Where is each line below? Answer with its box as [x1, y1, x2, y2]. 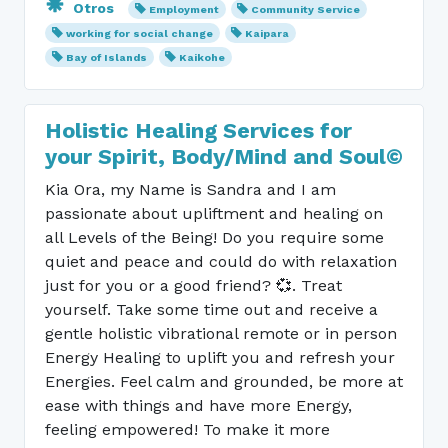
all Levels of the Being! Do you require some [45, 228, 384, 247]
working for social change [65, 27, 213, 40]
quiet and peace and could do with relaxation [45, 252, 397, 271]
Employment [148, 3, 219, 16]
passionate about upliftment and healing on [45, 204, 383, 223]
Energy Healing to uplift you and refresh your [45, 348, 395, 367]
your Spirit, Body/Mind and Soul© [45, 144, 403, 169]
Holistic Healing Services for [45, 118, 352, 143]
